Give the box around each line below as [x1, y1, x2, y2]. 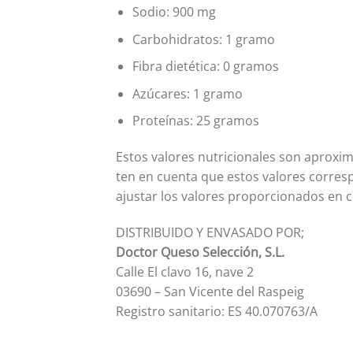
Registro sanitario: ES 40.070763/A [116, 302, 318, 320]
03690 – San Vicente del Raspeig [116, 282, 304, 300]
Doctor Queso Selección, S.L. [116, 243, 284, 261]
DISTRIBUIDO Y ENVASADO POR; [116, 223, 304, 241]
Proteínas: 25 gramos [132, 112, 259, 130]
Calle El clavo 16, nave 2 [116, 262, 254, 281]
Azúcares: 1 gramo [132, 84, 243, 102]
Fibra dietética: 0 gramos [132, 58, 279, 76]
